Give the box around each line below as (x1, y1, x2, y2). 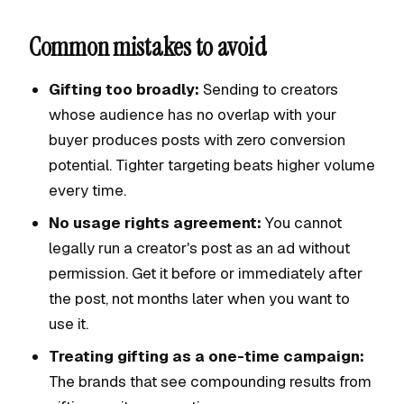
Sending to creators (199, 79, 338, 99)
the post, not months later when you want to (49, 289, 350, 308)
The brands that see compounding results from (49, 372, 372, 391)
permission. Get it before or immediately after (49, 263, 363, 283)
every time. (49, 180, 126, 200)
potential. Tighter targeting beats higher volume (49, 155, 375, 175)
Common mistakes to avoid (29, 31, 267, 64)
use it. (49, 314, 88, 334)
